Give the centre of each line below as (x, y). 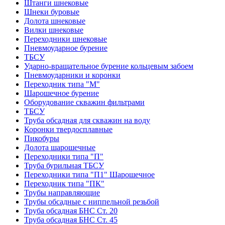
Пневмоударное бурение (66, 48)
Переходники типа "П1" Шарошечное (89, 174)
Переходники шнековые (66, 39)
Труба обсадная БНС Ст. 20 (71, 210)
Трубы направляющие (62, 192)
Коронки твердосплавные (68, 129)
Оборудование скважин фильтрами (84, 102)
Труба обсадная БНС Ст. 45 (71, 219)
